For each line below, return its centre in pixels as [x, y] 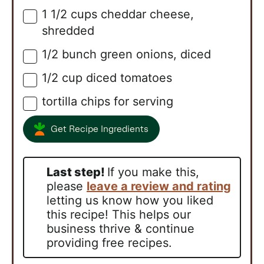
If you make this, [153, 172]
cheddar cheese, [147, 14]
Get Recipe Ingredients [99, 129]
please [67, 187]
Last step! [80, 172]
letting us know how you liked [130, 201]
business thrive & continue [121, 229]
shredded [68, 31]
